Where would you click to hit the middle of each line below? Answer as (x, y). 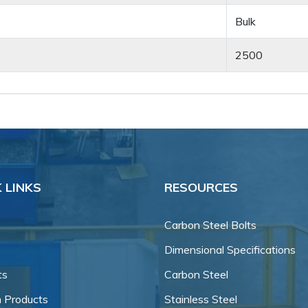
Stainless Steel (201, 299)
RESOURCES (201, 188)
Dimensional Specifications (230, 250)
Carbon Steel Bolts (210, 225)
